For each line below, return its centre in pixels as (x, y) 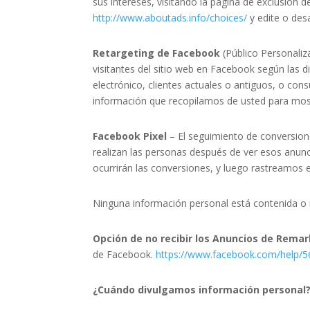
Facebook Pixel (131, 136)
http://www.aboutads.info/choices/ (170, 18)
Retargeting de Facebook (157, 53)
